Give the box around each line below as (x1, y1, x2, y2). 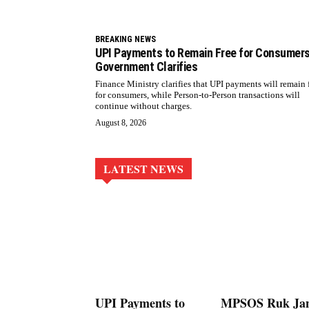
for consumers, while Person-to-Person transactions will (95, 90, 300, 101)
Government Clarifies (95, 59, 197, 74)
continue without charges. (95, 101, 192, 112)
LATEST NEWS (103, 161, 183, 177)
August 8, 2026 (95, 118, 146, 128)
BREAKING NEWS (95, 34, 156, 45)
